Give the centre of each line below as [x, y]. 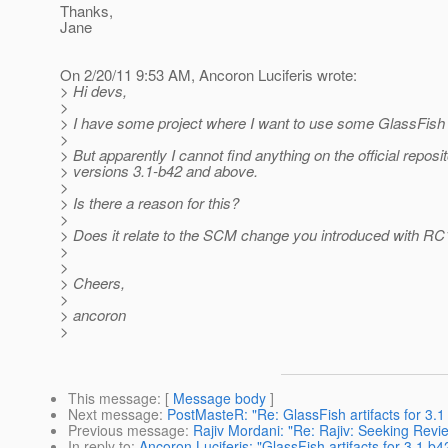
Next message [113, 414]
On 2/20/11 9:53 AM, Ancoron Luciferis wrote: [208, 75]
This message [112, 398]
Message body [219, 398]
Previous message [126, 430]
